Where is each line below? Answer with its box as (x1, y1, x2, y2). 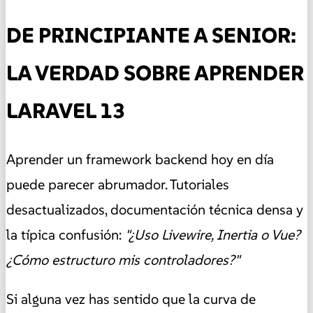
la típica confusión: (6, 226, 125, 245)
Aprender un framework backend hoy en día (6, 150, 274, 169)
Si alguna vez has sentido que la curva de (6, 290, 256, 309)
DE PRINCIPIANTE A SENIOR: (6, 22, 296, 48)
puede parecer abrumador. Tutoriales (6, 175, 229, 194)
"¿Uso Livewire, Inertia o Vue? (125, 226, 300, 245)
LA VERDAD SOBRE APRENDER (6, 59, 304, 86)
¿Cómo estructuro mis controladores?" (6, 251, 240, 270)
